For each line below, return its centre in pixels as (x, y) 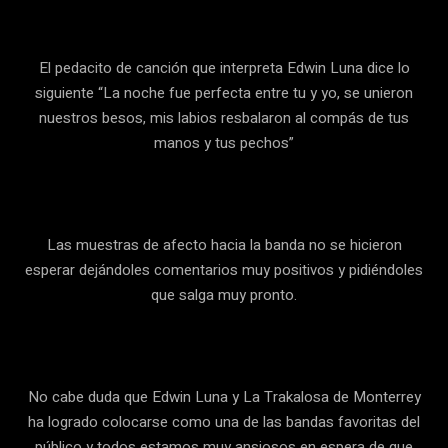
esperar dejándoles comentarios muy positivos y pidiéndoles (224, 269)
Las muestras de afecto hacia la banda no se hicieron (224, 244)
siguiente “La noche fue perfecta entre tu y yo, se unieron (224, 92)
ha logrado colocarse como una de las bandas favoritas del (224, 421)
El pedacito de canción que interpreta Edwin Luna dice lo (224, 67)
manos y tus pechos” (224, 142)
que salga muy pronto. (224, 294)
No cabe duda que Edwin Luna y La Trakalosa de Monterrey (224, 396)
